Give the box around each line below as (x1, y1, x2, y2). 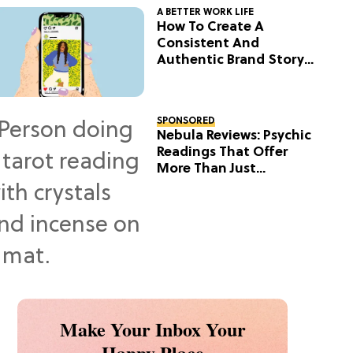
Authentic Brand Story (157, 52, 305, 68)
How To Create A (157, 19, 265, 35)
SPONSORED (157, 116, 216, 128)
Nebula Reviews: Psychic (157, 128, 312, 144)
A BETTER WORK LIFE (157, 6, 255, 18)
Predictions (157, 178, 232, 194)
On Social (157, 69, 221, 84)
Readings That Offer (157, 145, 288, 161)
